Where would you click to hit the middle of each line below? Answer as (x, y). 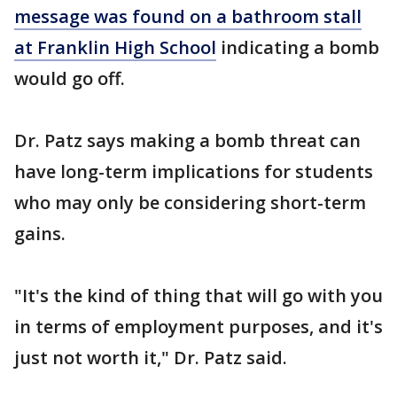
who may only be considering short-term (190, 202)
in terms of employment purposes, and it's (198, 327)
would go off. (70, 78)
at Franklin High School (115, 47)
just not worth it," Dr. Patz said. (151, 358)
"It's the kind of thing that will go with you (198, 296)
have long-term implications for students (194, 171)
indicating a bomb (298, 47)
